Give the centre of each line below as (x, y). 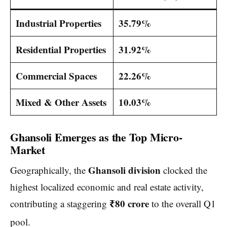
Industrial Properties (58, 23)
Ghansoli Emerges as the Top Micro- (96, 137)
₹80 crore (129, 204)
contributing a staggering (60, 204)
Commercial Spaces (56, 76)
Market (28, 150)
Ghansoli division (124, 170)
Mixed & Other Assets (61, 102)
